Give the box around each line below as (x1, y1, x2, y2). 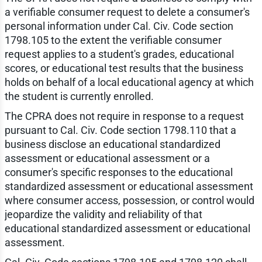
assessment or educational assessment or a (4, 152, 210, 165)
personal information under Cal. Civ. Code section (4, 20, 233, 33)
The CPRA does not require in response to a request (4, 110, 244, 123)
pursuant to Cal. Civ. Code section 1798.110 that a (4, 124, 236, 137)
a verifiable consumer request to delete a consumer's (4, 6, 250, 19)
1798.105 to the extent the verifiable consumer (4, 34, 222, 47)
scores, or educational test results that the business (4, 62, 243, 75)
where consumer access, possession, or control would (4, 194, 254, 207)
